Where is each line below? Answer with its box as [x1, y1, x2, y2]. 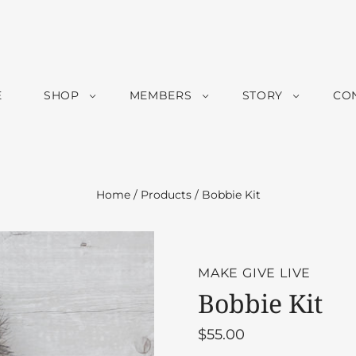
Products [140, 188, 192, 202]
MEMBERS [129, 88, 192, 103]
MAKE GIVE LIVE [198, 265, 311, 281]
